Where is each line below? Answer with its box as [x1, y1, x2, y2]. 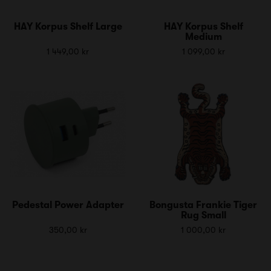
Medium [184, 31, 222, 42]
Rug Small [180, 209, 226, 221]
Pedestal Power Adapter [11, 199, 124, 211]
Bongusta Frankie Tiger [149, 199, 257, 211]
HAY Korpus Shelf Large [13, 21, 122, 32]
